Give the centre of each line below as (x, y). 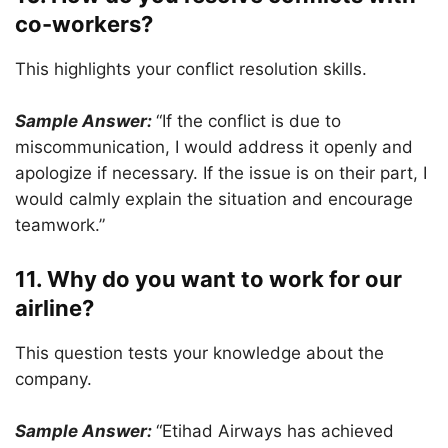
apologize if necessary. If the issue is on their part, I (221, 173)
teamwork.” (60, 225)
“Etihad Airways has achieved (275, 431)
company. (53, 379)
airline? (54, 308)
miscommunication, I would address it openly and (214, 147)
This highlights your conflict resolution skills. (191, 69)
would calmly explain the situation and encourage (214, 199)
